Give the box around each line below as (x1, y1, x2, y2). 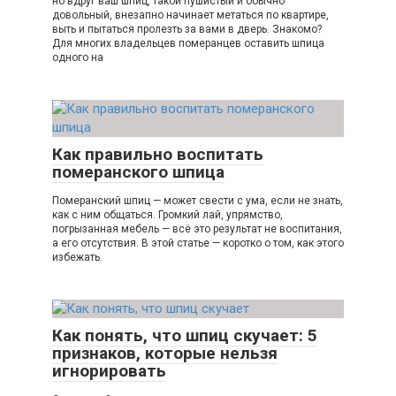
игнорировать (52, 361, 166, 382)
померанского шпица (52, 162, 225, 183)
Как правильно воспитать (52, 144, 263, 165)
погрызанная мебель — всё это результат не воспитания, (52, 223, 342, 236)
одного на (52, 51, 103, 65)
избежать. (52, 251, 103, 264)
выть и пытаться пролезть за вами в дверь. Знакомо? (52, 23, 322, 36)
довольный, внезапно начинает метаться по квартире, (52, 9, 329, 22)
